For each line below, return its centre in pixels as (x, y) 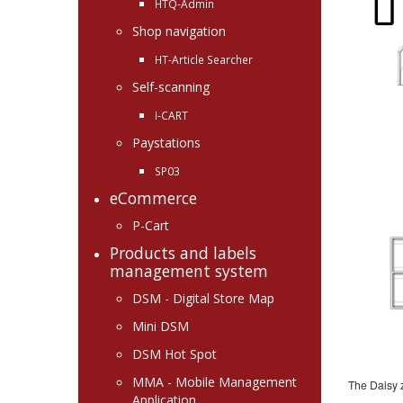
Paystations (166, 143)
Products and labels (183, 253)
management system (189, 271)
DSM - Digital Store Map (203, 298)
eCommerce (153, 198)
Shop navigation (179, 31)
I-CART (171, 115)
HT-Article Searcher (204, 59)
